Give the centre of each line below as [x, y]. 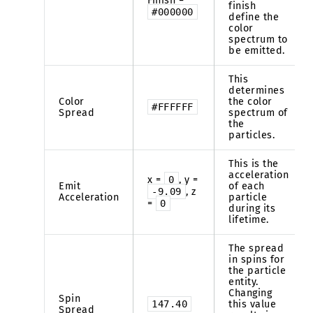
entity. [243, 282]
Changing [250, 293]
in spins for [257, 259]
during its [252, 208]
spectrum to [258, 39]
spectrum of [258, 112]
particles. [252, 135]
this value [253, 304]
